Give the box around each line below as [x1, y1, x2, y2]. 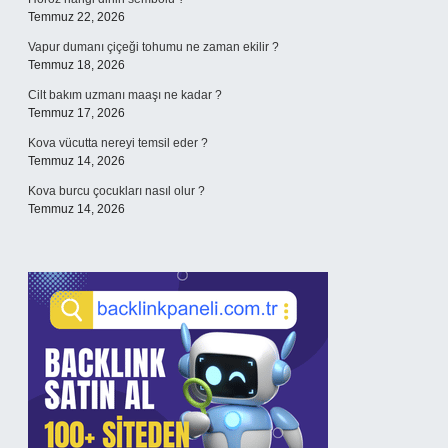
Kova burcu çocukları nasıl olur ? [28, 184, 205, 198]
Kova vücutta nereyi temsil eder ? [28, 136, 208, 150]
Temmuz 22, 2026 [28, 10, 125, 24]
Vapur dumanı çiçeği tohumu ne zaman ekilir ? [28, 40, 279, 54]
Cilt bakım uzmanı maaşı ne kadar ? [28, 88, 222, 102]
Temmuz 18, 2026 [28, 58, 125, 72]
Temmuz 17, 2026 [28, 106, 125, 120]
